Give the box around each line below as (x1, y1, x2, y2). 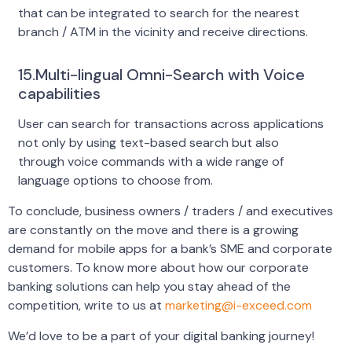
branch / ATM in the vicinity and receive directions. (17, 23, 308, 40)
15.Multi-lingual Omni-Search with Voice (17, 64, 305, 85)
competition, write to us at (8, 296, 165, 313)
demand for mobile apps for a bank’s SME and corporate (8, 240, 332, 257)
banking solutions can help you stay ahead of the (8, 277, 291, 295)
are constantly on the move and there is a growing (8, 221, 299, 238)
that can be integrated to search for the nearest (17, 4, 299, 21)
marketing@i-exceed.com (165, 296, 312, 313)
